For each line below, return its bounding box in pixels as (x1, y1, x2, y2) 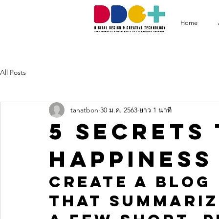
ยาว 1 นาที (139, 105, 172, 114)
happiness (49, 145, 213, 173)
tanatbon (70, 105, 98, 114)
